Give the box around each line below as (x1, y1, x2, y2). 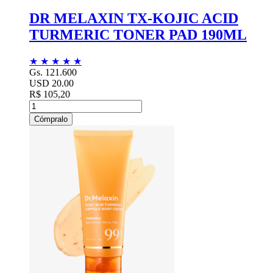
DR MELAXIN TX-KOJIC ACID (29, 10, 238, 26)
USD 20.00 (29, 77, 74, 88)
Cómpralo (34, 114, 68, 124)
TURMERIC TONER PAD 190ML (29, 26, 247, 43)
